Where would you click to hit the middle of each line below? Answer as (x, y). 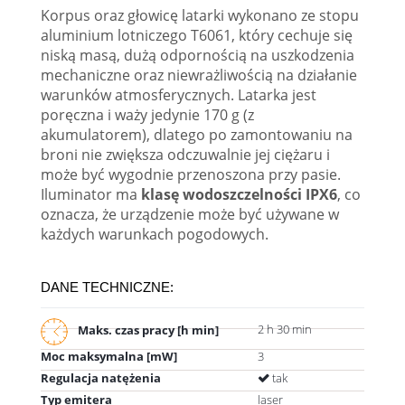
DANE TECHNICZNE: (107, 287)
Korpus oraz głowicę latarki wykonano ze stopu (200, 15)
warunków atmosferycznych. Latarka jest (179, 94)
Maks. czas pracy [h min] (148, 330)
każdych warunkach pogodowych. (156, 234)
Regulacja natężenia (101, 377)
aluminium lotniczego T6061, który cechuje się (197, 35)
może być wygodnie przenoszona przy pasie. (191, 174)
